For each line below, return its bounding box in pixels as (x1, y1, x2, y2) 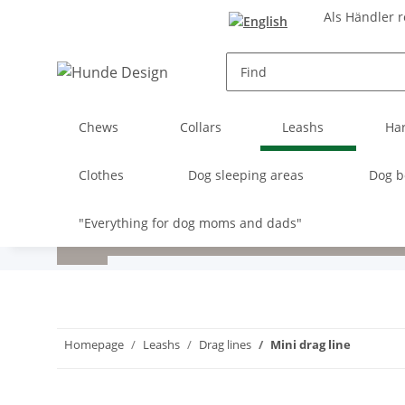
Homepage (64, 335, 124, 353)
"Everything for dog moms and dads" (79, 213, 302, 231)
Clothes (79, 165, 124, 184)
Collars (179, 118, 221, 136)
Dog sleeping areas (188, 165, 305, 184)
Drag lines (199, 335, 251, 353)
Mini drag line (270, 335, 351, 353)
